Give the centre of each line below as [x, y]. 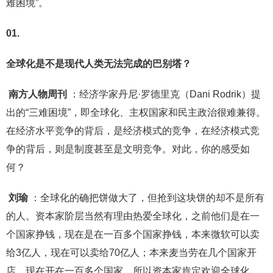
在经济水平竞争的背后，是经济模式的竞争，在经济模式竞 [133, 131]
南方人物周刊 [38, 94]
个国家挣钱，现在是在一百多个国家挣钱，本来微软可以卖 [133, 235]
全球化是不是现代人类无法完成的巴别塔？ [99, 64]
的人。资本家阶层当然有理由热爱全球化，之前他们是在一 [133, 216]
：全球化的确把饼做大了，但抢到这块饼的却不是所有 [147, 198]
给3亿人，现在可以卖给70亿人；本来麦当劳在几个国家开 [131, 253]
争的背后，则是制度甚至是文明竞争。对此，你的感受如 [128, 149]
